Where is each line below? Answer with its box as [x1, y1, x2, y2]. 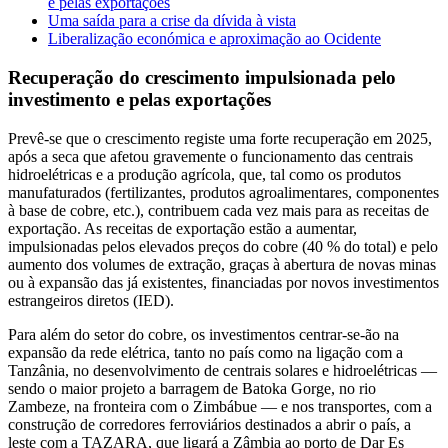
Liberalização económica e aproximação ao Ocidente [48, 30, 381, 48]
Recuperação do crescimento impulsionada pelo [8, 67, 396, 89]
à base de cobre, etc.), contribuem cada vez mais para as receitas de [8, 201, 429, 219]
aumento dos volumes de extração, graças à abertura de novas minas [8, 255, 436, 273]
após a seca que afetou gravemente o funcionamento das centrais [8, 147, 413, 165]
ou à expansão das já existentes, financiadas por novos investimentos [8, 273, 439, 291]
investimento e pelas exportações [8, 89, 271, 111]
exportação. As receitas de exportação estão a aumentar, [8, 219, 357, 237]
